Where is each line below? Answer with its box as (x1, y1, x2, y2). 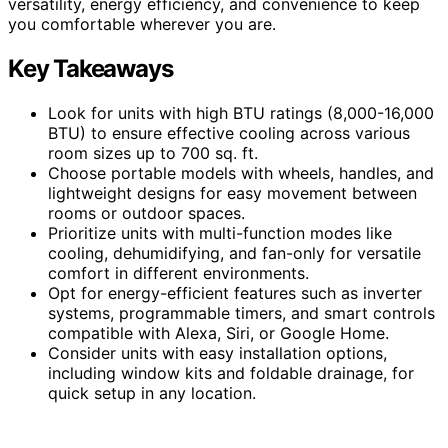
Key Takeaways (8, 54, 173, 84)
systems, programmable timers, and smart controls (48, 303, 435, 324)
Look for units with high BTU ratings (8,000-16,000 (48, 103, 434, 124)
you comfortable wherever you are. (8, 14, 276, 35)
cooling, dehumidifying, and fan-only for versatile (48, 243, 421, 264)
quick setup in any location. (48, 383, 256, 404)
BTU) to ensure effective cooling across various (48, 123, 410, 144)
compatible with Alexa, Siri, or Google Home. (48, 323, 389, 344)
